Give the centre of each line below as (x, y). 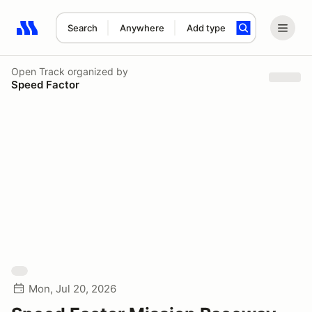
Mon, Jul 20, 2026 (72, 289)
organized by (96, 71)
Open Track (38, 71)
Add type (206, 28)
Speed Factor (45, 84)
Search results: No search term (97, 36)
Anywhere (142, 28)
